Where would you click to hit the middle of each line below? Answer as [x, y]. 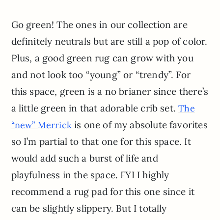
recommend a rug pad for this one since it [103, 192]
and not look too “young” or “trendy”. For [101, 75]
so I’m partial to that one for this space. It [101, 142]
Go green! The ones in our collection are [99, 25]
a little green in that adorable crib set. [95, 108]
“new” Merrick [41, 125]
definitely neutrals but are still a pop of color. [109, 41]
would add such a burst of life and [84, 158]
